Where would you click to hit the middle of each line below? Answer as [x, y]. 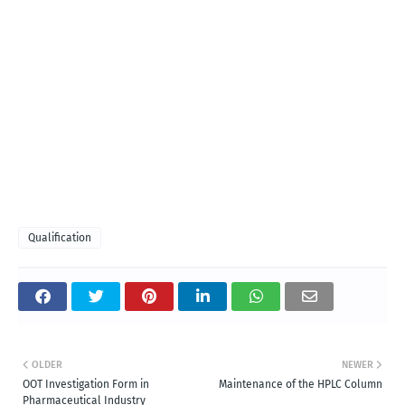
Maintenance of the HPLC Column [301, 385]
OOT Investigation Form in [86, 385]
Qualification [60, 238]
